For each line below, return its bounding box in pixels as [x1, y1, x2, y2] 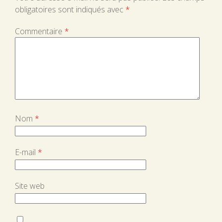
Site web [15, 180, 45, 192]
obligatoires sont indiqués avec [15, 4, 125, 15]
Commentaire [15, 26, 64, 37]
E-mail [15, 147, 38, 158]
